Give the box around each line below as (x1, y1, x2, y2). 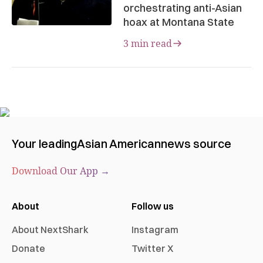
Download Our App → (12, 164, 110, 177)
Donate (12, 242, 45, 254)
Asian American (77, 136, 161, 151)
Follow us (131, 200, 174, 212)
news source (161, 136, 231, 151)
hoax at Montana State (123, 15, 234, 29)
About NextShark (12, 223, 89, 235)
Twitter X (131, 242, 173, 254)
